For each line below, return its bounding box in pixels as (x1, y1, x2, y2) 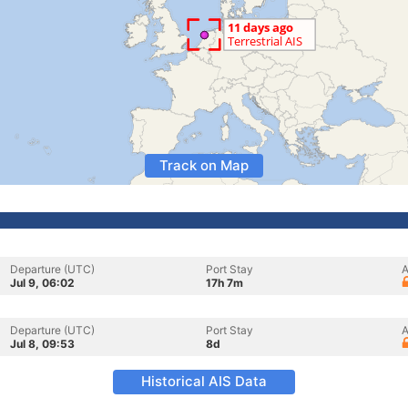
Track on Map (159, 157, 249, 174)
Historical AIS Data (141, 372, 267, 390)
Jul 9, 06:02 (10, 276, 75, 290)
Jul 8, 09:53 (10, 337, 75, 351)
